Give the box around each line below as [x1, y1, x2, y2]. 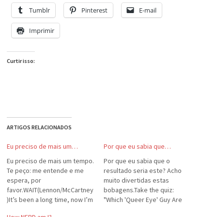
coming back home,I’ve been [7, 205, 91, 214]
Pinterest [81, 6, 108, 15]
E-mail [139, 6, 156, 15]
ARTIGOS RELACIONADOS [7, 124, 72, 131]
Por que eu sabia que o [104, 156, 170, 165]
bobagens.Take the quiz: [104, 186, 174, 194]
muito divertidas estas [104, 176, 169, 185]
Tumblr [29, 6, 50, 15]
